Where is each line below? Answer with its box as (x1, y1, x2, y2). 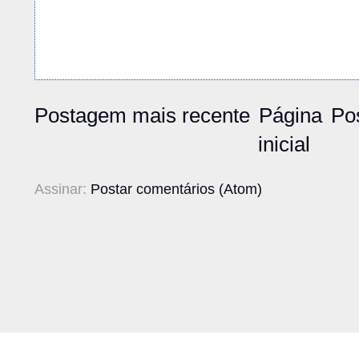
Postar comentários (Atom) (90, 180, 262, 198)
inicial (257, 132, 310, 155)
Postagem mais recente (34, 103, 250, 127)
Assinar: (34, 180, 91, 198)
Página (258, 103, 322, 127)
